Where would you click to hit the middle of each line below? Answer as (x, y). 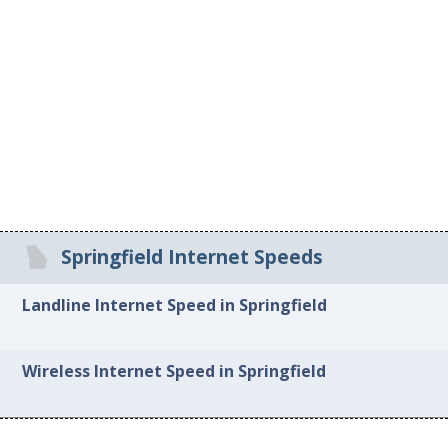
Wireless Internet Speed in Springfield (174, 371)
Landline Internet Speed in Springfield (175, 304)
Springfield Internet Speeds (192, 257)
